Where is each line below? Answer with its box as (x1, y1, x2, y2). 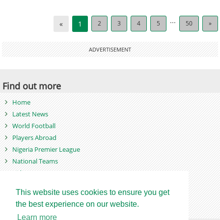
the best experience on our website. (16, 200, 139, 209)
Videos (12, 168, 32, 177)
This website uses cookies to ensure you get (16, 188, 169, 197)
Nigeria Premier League (12, 144, 80, 154)
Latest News (12, 109, 48, 118)
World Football (12, 121, 55, 130)
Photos (12, 180, 33, 189)
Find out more (2, 80, 61, 92)
